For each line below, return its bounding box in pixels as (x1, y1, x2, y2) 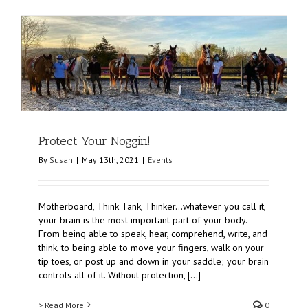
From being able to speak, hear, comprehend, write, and (38, 227, 267, 240)
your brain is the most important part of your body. (38, 213, 247, 226)
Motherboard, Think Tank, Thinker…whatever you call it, (38, 199, 265, 212)
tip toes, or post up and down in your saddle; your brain (38, 254, 269, 267)
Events (148, 154, 173, 165)
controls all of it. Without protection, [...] (38, 268, 201, 281)
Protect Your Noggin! (38, 133, 151, 148)
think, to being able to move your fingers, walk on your (38, 241, 264, 254)
